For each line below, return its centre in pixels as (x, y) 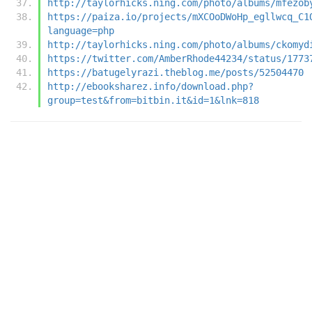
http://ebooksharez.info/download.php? (150, 86)
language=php (81, 30)
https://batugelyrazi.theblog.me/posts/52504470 (175, 72)
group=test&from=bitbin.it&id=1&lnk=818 (153, 100)
